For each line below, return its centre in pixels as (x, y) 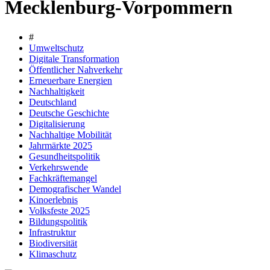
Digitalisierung (57, 124)
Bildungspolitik (58, 221)
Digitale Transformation (74, 58)
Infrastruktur (52, 232)
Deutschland (53, 102)
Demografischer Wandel (75, 189)
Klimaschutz (53, 254)
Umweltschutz (56, 48)
